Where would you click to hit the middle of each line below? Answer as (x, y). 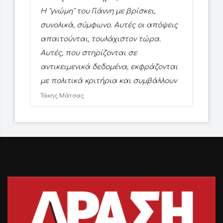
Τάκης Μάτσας (62, 96)
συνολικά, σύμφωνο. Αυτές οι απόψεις (109, 25)
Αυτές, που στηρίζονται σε (89, 53)
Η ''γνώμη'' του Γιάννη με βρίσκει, (98, 11)
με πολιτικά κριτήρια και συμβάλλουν (109, 81)
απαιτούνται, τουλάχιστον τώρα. (101, 39)
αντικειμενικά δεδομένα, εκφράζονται (109, 67)
